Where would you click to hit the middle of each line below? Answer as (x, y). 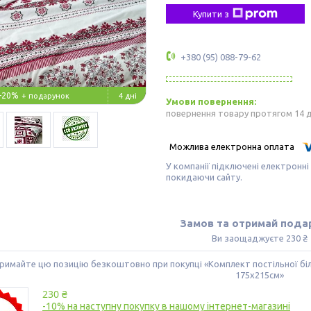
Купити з (211, 14)
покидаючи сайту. (204, 177)
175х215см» (260, 275)
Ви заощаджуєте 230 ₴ (260, 238)
